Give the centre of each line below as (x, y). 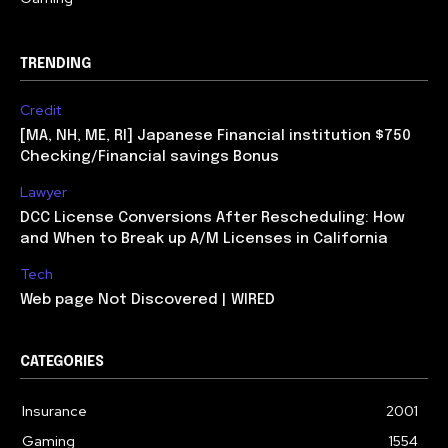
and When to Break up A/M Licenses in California (204, 239)
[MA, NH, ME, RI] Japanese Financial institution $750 (215, 136)
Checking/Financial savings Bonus (149, 157)
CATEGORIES (62, 362)
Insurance (54, 411)
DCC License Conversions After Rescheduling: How (212, 218)
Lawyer (43, 192)
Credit (40, 110)
